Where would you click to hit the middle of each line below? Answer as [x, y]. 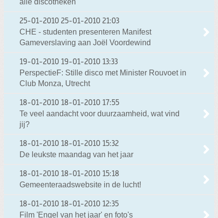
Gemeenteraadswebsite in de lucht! [80, 184]
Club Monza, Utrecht [55, 83]
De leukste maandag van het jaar [76, 154]
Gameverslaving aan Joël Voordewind [85, 42]
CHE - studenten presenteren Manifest [85, 32]
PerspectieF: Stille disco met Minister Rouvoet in [103, 73]
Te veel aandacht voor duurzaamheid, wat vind [100, 113]
